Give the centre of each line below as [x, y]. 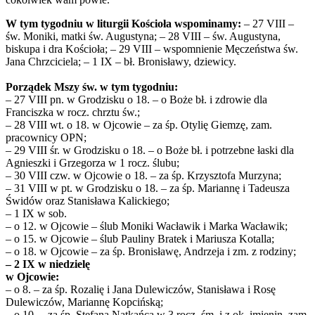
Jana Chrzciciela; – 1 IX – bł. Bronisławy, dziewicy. [121, 62]
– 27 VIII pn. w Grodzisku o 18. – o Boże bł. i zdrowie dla [136, 100]
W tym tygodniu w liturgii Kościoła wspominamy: [123, 24]
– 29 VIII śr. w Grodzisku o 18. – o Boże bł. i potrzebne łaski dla [150, 150]
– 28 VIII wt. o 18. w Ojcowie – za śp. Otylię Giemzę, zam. [139, 125]
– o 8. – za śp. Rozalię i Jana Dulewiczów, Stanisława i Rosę [141, 290]
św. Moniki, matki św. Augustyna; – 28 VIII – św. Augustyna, [143, 37]
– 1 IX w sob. [36, 214]
